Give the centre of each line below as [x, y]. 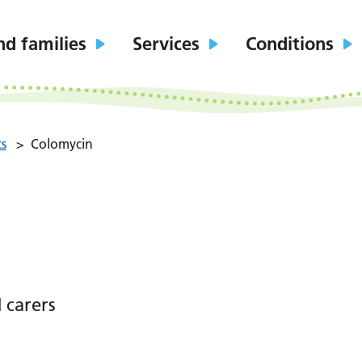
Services [166, 44]
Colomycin [62, 144]
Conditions [290, 44]
